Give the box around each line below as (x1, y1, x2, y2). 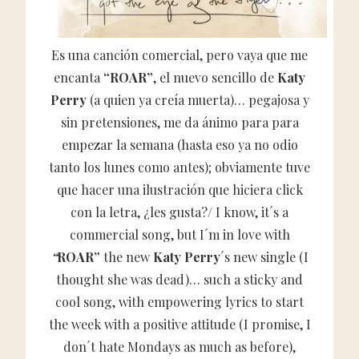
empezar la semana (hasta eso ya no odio (61, 135, 298, 153)
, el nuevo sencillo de (153, 68, 277, 86)
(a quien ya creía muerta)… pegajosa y (86, 91, 309, 108)
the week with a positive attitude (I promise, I (48, 315, 311, 333)
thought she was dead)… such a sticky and (56, 270, 303, 288)
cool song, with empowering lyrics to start (55, 292, 304, 310)
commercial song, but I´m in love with (69, 225, 290, 243)
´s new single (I (220, 248, 309, 265)
